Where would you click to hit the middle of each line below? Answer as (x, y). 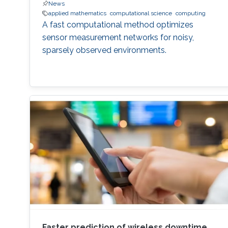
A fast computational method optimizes (118, 25)
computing (190, 13)
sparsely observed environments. (104, 50)
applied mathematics (77, 13)
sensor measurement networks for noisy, (118, 38)
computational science (141, 13)
